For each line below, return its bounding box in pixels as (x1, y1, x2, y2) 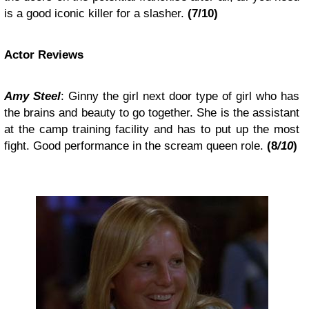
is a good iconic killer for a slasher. (4, 7, 188, 20)
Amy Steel (4, 90, 61, 103)
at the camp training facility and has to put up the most (4, 123, 299, 136)
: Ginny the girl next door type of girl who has (61, 90, 299, 103)
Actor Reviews (4, 48, 83, 61)
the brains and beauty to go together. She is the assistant (4, 106, 299, 119)
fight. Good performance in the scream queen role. (4, 139, 267, 152)
